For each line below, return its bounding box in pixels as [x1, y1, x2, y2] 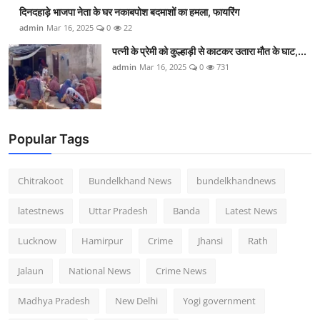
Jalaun [18, 264, 44, 278]
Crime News [156, 264, 206, 278]
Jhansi [198, 234, 223, 248]
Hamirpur [81, 234, 123, 248]
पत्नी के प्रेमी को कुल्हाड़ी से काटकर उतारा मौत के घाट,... [112, 45, 306, 58]
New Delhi [115, 294, 158, 308]
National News [69, 264, 131, 278]
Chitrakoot [18, 174, 64, 188]
